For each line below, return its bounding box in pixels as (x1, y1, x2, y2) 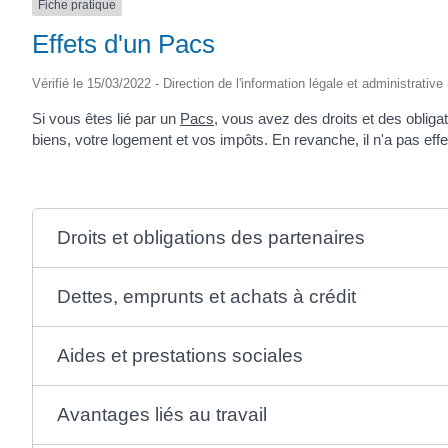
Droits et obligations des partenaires (56, 226, 365, 248)
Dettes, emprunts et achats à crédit (56, 285, 356, 307)
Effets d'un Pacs (32, 28, 215, 59)
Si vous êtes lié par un (32, 109, 180, 127)
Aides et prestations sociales (56, 344, 303, 366)
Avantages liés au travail (56, 403, 267, 425)
